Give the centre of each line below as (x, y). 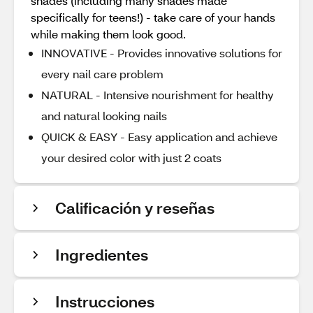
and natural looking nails (104, 116)
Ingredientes (102, 255)
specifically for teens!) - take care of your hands (153, 17)
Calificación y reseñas (135, 208)
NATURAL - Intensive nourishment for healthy (158, 95)
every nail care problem (102, 74)
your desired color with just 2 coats (131, 158)
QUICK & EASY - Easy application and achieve (159, 137)
